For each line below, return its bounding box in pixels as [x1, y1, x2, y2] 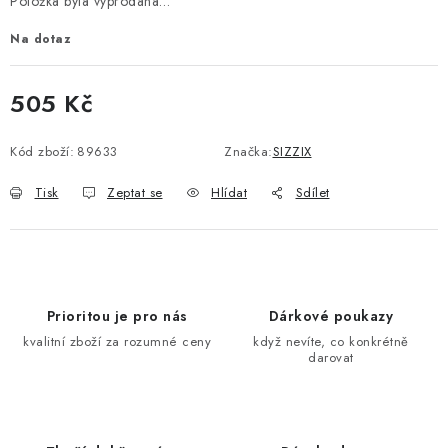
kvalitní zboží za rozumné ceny [23, 331, 211, 351]
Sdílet [295, 182, 330, 202]
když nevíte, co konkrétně [253, 331, 409, 351]
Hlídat [211, 182, 247, 202]
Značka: [224, 141, 273, 161]
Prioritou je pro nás [46, 305, 188, 326]
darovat [308, 347, 354, 367]
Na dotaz [10, 29, 71, 48]
